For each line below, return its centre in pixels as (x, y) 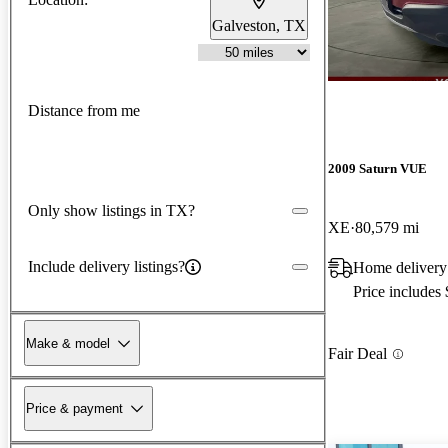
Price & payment (74, 408)
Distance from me (84, 111)
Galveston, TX (259, 25)
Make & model (68, 343)
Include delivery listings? (106, 266)
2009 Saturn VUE (377, 169)
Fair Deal (357, 354)
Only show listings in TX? (111, 210)
